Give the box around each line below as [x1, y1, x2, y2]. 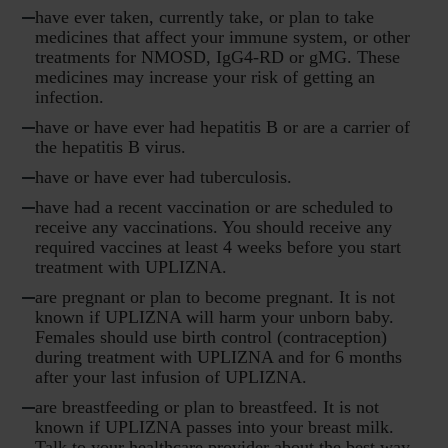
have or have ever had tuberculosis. [35, 167, 292, 188]
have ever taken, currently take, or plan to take [35, 7, 374, 28]
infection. [35, 87, 109, 108]
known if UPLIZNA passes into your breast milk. [35, 417, 394, 438]
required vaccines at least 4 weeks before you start [35, 237, 401, 258]
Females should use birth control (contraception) [35, 327, 387, 348]
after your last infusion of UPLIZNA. [35, 367, 307, 388]
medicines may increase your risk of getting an [35, 67, 375, 88]
